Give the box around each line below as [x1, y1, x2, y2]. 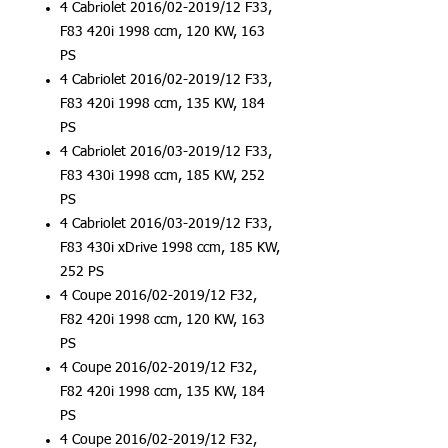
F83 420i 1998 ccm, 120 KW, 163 [60, 25, 265, 39]
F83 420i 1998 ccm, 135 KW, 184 [60, 97, 265, 111]
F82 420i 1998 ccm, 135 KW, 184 [60, 385, 265, 399]
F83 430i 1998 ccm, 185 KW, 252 [60, 169, 265, 183]
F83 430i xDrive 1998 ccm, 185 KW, [60, 241, 280, 255]
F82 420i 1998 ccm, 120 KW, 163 [60, 313, 265, 327]
